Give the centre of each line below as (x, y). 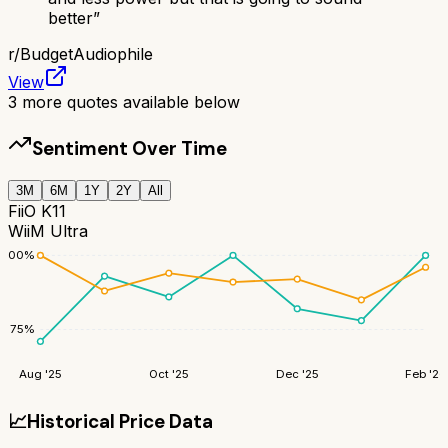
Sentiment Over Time (129, 148)
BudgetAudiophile (86, 53)
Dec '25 (297, 374)
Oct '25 (168, 374)
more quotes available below (128, 101)
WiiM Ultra (48, 231)
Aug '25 (40, 374)
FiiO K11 (37, 211)
